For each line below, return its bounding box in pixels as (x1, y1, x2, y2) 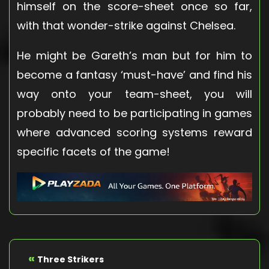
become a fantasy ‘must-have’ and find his (17, 67, 252, 82)
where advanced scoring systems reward (17, 124, 252, 140)
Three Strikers (37, 253, 104, 266)
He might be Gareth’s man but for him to (17, 47, 252, 63)
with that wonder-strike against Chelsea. (17, 17, 235, 33)
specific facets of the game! (17, 144, 170, 159)
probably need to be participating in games (17, 105, 252, 121)
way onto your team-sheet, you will (17, 86, 252, 101)
